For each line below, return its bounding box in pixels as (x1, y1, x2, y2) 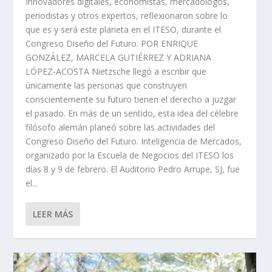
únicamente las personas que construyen (25, 80, 188, 92)
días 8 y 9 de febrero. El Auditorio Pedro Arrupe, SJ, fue (25, 163, 240, 175)
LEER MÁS (33, 208, 73, 220)
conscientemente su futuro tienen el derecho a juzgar (25, 93, 237, 106)
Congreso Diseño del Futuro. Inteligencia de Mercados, (25, 135, 242, 148)
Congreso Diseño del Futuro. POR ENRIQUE (25, 38, 199, 50)
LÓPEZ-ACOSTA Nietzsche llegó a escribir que (25, 66, 207, 78)
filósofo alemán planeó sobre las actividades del (25, 121, 216, 134)
